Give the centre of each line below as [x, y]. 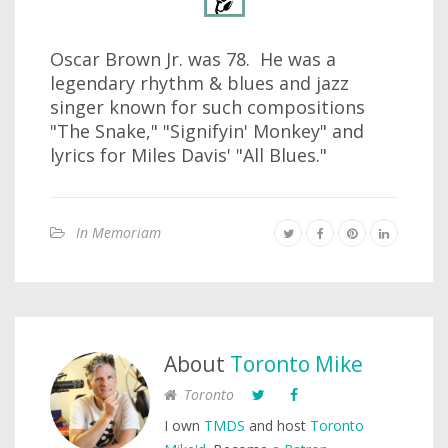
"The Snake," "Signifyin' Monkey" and [207, 131]
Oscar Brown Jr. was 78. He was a [193, 59]
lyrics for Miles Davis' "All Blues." [188, 155]
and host [277, 425]
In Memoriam [118, 232]
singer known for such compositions [207, 107]
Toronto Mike [296, 364]
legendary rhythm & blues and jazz [199, 83]
